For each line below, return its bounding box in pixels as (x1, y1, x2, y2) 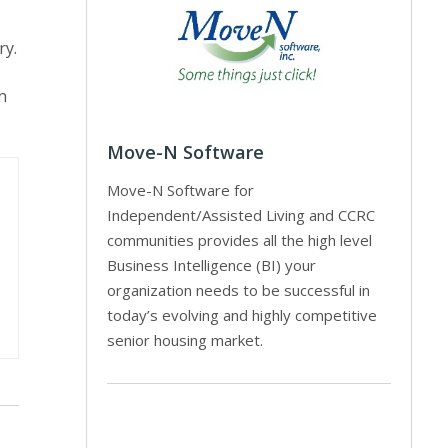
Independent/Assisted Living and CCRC (107, 204, 376, 225)
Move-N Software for (107, 179, 255, 200)
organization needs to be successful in (107, 279, 371, 300)
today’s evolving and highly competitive (107, 304, 378, 325)
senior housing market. (107, 329, 264, 350)
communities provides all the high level (107, 229, 373, 250)
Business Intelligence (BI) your (107, 254, 317, 275)
